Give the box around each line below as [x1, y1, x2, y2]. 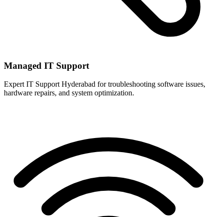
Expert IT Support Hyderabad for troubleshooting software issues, [4, 80, 205, 89]
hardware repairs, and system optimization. [4, 89, 134, 97]
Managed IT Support [4, 60, 89, 71]
